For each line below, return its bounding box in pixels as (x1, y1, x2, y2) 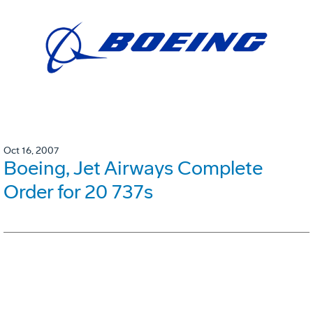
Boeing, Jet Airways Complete (3, 156, 263, 180)
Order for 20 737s (3, 180, 153, 204)
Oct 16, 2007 (3, 145, 59, 157)
